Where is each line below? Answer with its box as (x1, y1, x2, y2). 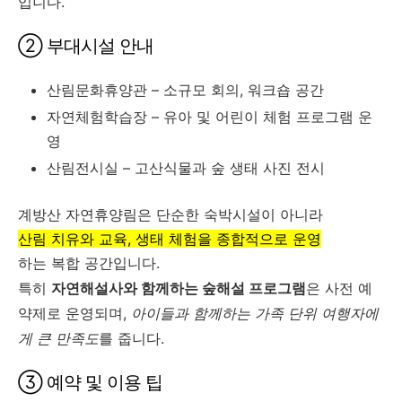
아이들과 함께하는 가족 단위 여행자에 (131, 303, 379, 322)
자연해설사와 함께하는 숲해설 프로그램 (51, 278, 306, 297)
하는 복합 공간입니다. (18, 253, 160, 272)
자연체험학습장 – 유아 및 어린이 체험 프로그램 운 (47, 107, 372, 126)
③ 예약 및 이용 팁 (18, 371, 162, 393)
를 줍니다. (99, 328, 164, 347)
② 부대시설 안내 (18, 34, 153, 57)
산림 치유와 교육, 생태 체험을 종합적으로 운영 (18, 229, 321, 248)
